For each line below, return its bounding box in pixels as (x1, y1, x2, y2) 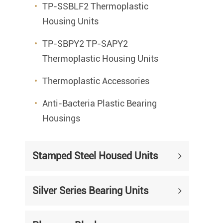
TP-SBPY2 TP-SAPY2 (42, 38, 128, 49)
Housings (42, 113, 80, 123)
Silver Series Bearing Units (32, 185, 148, 197)
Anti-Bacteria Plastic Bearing (42, 98, 157, 109)
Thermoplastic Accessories (42, 76, 149, 86)
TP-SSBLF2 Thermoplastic (42, 1, 148, 11)
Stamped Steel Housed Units (32, 150, 158, 162)
